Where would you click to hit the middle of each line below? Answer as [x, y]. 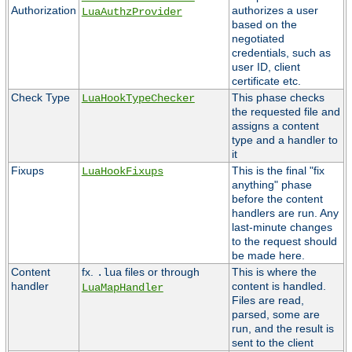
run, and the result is [282, 328]
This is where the [274, 271]
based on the [264, 24]
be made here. [268, 255]
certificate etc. [266, 81]
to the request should [284, 241]
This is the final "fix [278, 170]
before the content [277, 198]
